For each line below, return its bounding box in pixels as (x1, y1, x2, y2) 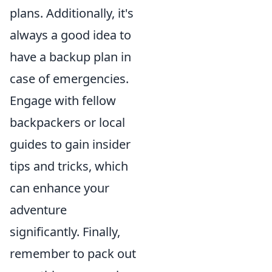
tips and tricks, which (10, 157, 128, 174)
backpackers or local (10, 114, 125, 131)
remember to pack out (10, 245, 136, 262)
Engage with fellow (10, 92, 116, 109)
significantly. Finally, (10, 223, 120, 240)
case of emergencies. (10, 70, 129, 87)
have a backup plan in (10, 48, 131, 65)
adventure (10, 201, 67, 218)
